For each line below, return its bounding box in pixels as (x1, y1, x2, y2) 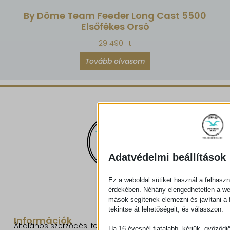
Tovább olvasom (85, 55, 145, 66)
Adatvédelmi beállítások (108, 151, 226, 163)
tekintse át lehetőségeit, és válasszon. (108, 205, 223, 213)
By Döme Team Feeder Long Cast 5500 (24, 9, 206, 22)
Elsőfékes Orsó (81, 20, 149, 33)
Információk (13, 214, 72, 227)
